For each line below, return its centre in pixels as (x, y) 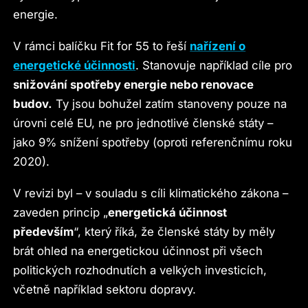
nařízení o (218, 46)
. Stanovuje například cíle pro (214, 65)
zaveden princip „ (61, 213)
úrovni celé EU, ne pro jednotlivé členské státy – (143, 123)
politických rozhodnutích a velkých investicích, (140, 271)
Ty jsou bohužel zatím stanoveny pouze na (170, 104)
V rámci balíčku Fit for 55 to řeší (102, 46)
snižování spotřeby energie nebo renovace (134, 85)
